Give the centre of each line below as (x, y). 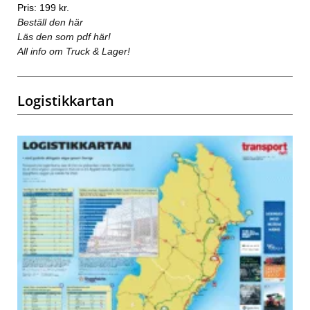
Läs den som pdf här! (64, 36)
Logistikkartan (66, 100)
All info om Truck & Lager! (74, 51)
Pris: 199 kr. (43, 7)
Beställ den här (50, 22)
